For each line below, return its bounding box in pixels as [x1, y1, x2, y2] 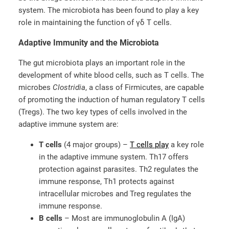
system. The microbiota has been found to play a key [18, 6, 199, 15]
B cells [39, 213, 62, 223]
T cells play [130, 140, 169, 149]
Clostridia [53, 83, 85, 93]
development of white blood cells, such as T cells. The [18, 71, 204, 80]
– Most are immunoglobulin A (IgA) [62, 213, 185, 223]
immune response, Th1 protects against [39, 176, 174, 186]
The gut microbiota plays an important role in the [18, 58, 185, 68]
